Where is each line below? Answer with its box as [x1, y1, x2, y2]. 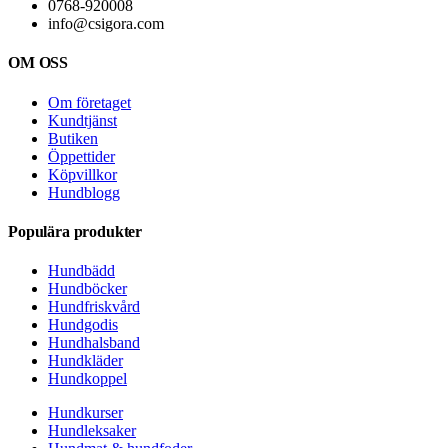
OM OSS [8, 54, 69, 72]
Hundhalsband [48, 334, 140, 352]
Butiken [48, 129, 98, 147]
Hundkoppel [48, 370, 127, 388]
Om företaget [48, 93, 131, 111]
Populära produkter [8, 222, 143, 240]
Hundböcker [48, 280, 127, 298]
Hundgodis [48, 316, 118, 334]
